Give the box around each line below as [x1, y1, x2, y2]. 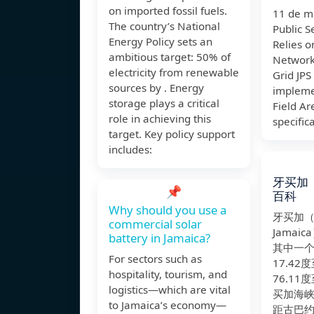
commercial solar [109, 216, 202, 233]
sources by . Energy [109, 81, 204, 95]
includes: [109, 142, 152, 157]
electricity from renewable [109, 65, 239, 80]
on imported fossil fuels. [109, 4, 227, 18]
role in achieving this [109, 111, 211, 126]
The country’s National [109, 19, 220, 34]
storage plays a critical [109, 96, 219, 111]
